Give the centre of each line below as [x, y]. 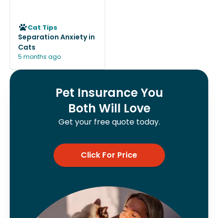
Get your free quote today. [109, 122]
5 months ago [39, 57]
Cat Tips [43, 27]
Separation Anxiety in [56, 37]
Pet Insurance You [109, 93]
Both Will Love [109, 108]
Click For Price [109, 155]
